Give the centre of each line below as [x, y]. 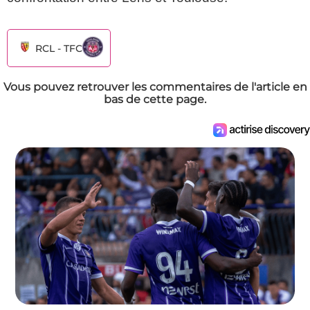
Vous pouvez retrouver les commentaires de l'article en [155, 87]
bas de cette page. [155, 100]
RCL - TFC [59, 48]
